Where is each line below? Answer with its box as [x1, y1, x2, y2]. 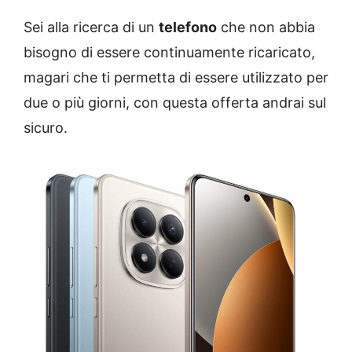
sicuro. [24, 119, 68, 136]
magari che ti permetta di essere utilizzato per [24, 68, 328, 86]
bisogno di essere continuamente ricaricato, [24, 43, 315, 60]
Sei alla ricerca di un [24, 18, 159, 35]
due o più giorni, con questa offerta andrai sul [24, 93, 326, 111]
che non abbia [217, 18, 315, 35]
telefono [159, 18, 217, 35]
